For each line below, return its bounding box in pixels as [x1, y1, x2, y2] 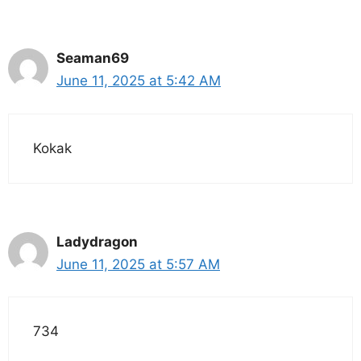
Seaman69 [56, 50, 129, 67]
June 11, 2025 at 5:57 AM [56, 255, 220, 272]
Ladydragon [56, 233, 138, 250]
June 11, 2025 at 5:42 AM [56, 73, 221, 89]
